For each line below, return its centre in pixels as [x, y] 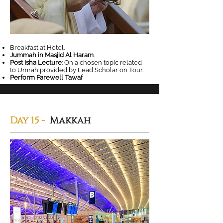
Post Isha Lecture [36, 62]
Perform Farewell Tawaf [47, 77]
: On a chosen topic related [102, 62]
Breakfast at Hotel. [37, 48]
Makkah [69, 120]
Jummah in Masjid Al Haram [52, 55]
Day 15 [24, 120]
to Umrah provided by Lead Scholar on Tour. [77, 70]
